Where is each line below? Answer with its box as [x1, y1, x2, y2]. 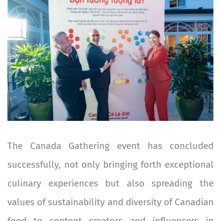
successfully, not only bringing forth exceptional [7, 159, 214, 171]
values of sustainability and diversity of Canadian [7, 196, 214, 208]
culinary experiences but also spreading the [7, 178, 214, 189]
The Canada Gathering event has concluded [7, 140, 214, 152]
